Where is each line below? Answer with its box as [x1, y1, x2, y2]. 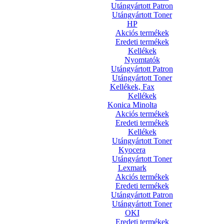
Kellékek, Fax [109, 82, 154, 91]
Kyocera [118, 145, 145, 154]
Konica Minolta [107, 100, 157, 109]
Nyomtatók [124, 55, 160, 64]
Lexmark [117, 163, 146, 172]
